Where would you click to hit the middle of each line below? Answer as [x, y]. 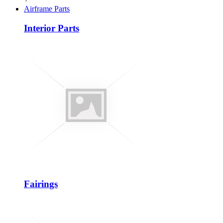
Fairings [41, 184]
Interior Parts [52, 28]
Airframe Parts [47, 9]
